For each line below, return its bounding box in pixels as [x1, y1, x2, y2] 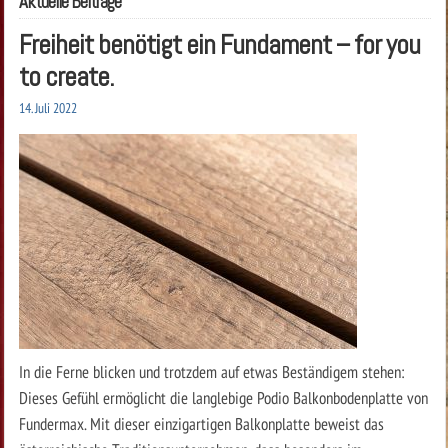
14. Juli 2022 [18, 98, 77, 117]
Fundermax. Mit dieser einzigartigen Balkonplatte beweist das [18, 411, 384, 435]
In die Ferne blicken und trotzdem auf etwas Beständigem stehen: [18, 359, 405, 383]
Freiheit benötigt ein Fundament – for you [18, 26, 420, 62]
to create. [18, 58, 114, 94]
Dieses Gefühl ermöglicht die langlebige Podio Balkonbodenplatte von [18, 385, 428, 409]
